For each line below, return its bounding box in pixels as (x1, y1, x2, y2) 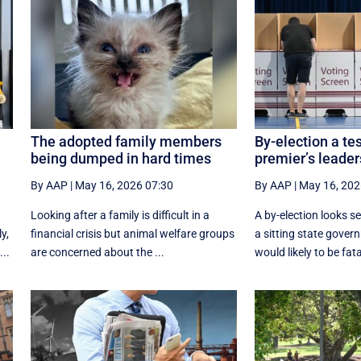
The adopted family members (30, 132, 222, 150)
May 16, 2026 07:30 (74, 178, 173, 192)
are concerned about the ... (30, 245, 164, 259)
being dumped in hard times (30, 149, 211, 167)
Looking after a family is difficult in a (30, 208, 210, 222)
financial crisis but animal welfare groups (30, 226, 234, 240)
